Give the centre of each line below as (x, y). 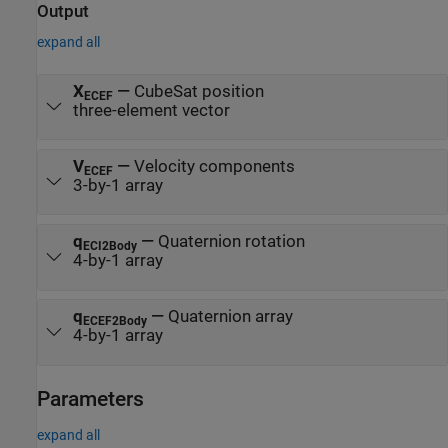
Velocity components (214, 167)
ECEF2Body (114, 321)
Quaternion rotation (231, 242)
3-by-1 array (117, 186)
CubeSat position (198, 91)
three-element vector (151, 110)
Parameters (90, 398)
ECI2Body (109, 246)
